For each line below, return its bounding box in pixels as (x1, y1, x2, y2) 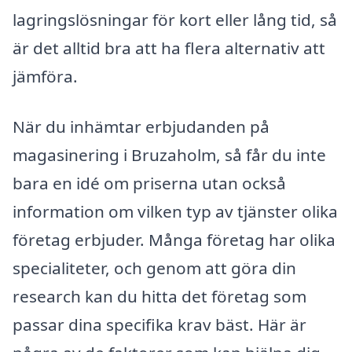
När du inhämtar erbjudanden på (13, 115, 269, 137)
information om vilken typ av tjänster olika (13, 200, 338, 222)
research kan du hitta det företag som (13, 284, 306, 307)
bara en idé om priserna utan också (13, 171, 286, 194)
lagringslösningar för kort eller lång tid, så (13, 9, 337, 31)
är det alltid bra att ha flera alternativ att (13, 37, 325, 60)
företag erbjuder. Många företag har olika (13, 228, 335, 251)
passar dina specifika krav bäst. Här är (13, 313, 306, 335)
